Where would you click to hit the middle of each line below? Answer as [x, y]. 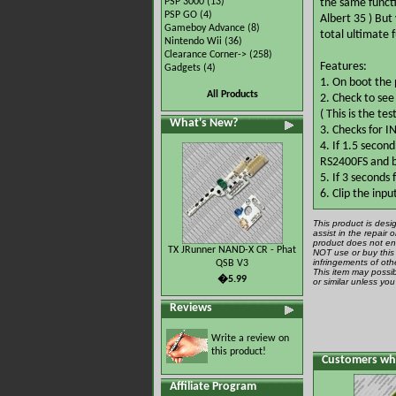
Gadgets [183, 68]
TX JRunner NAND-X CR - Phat [232, 250]
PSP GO [181, 15]
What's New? [204, 123]
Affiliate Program [213, 387]
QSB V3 [232, 263]
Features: [343, 67]
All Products [232, 95]
